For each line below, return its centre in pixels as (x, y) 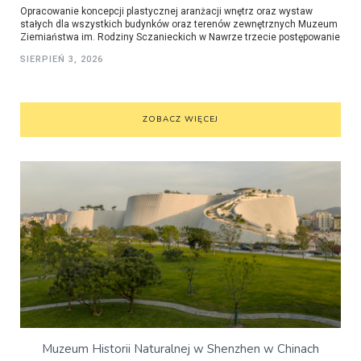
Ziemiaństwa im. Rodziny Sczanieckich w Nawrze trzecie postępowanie (180, 37)
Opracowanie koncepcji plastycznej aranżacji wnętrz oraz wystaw (166, 12)
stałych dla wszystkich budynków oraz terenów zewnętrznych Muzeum (179, 25)
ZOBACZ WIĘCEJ (180, 120)
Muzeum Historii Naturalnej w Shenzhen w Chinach (180, 349)
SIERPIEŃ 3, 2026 (62, 60)
